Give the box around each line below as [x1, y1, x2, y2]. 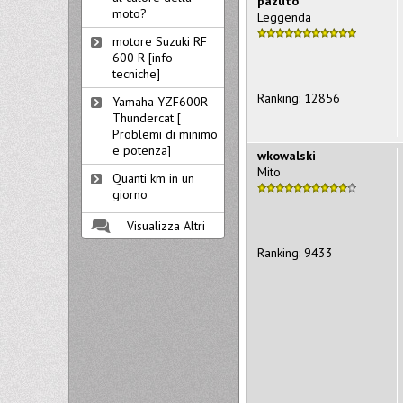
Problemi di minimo [112, 126, 218, 142]
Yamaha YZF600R [112, 94, 208, 110]
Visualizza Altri [127, 218, 205, 234]
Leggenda [257, 8, 311, 25]
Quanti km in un [112, 170, 194, 186]
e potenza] [112, 142, 171, 158]
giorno [112, 186, 148, 202]
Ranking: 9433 [257, 244, 333, 261]
